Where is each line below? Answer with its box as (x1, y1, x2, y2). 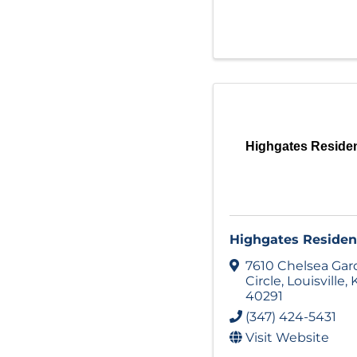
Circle (245, 273, 281, 288)
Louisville (287, 273, 345, 288)
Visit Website (245, 329, 329, 345)
